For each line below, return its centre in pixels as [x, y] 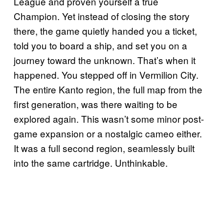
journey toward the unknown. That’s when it [105, 60]
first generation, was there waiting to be [96, 104]
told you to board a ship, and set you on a [100, 45]
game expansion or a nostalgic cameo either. [108, 133]
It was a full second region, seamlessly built [104, 148]
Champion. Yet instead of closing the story [102, 16]
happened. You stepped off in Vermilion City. [106, 74]
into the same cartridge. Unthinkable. [91, 162]
